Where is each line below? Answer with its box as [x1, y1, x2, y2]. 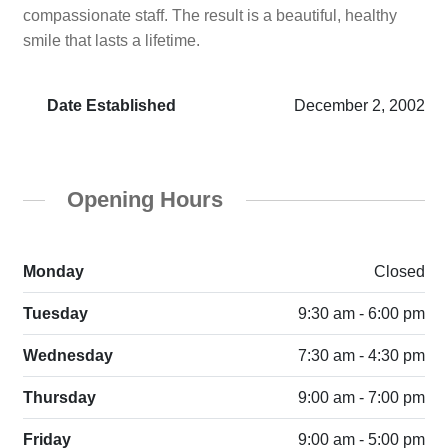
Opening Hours [67, 186, 224, 212]
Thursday [22, 389, 96, 407]
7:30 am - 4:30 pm [298, 347, 426, 365]
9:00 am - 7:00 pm [298, 389, 426, 407]
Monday [22, 263, 84, 281]
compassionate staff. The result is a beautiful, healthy [22, 6, 397, 24]
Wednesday [22, 347, 113, 365]
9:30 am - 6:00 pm [298, 305, 426, 323]
